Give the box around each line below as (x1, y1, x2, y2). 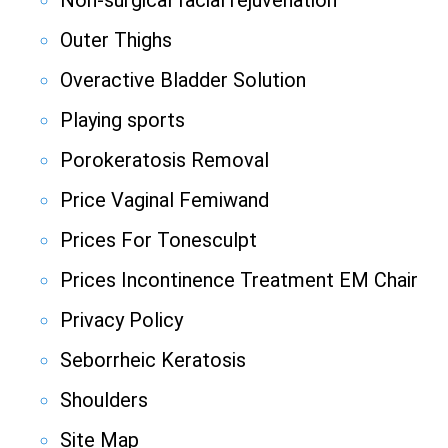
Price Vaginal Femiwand (60, 188, 269, 213)
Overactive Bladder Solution (60, 68, 306, 93)
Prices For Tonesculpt (60, 228, 257, 253)
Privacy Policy (60, 308, 183, 333)
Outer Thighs (60, 28, 172, 53)
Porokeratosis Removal (60, 148, 269, 173)
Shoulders (60, 388, 148, 413)
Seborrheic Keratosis (60, 348, 246, 373)
